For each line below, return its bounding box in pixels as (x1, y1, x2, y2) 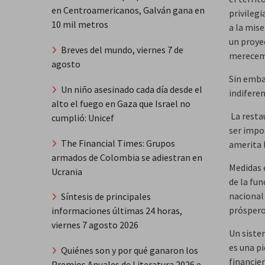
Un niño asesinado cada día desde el (61, 83, 202, 95)
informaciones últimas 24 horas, (51, 205, 182, 217)
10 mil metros (51, 18, 108, 31)
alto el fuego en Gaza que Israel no (51, 97, 190, 109)
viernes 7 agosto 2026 (51, 219, 138, 231)
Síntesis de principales (61, 190, 151, 203)
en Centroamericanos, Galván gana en (51, 4, 205, 17)
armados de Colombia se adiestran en (51, 151, 202, 163)
